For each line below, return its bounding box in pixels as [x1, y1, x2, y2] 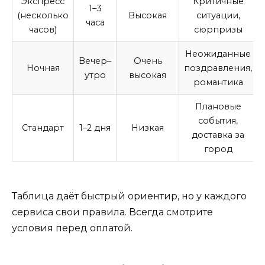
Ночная [26, 62, 60, 73]
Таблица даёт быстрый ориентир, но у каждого [12, 190, 247, 202]
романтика [193, 76, 243, 88]
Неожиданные [185, 48, 251, 59]
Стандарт [22, 122, 64, 133]
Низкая [131, 122, 164, 133]
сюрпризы [193, 24, 243, 35]
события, [198, 115, 238, 126]
